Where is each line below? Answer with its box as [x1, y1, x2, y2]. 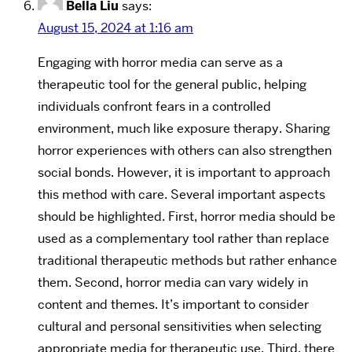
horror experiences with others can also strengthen [38, 141, 332, 159]
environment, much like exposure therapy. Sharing [38, 119, 330, 137]
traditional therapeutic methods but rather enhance [38, 251, 337, 269]
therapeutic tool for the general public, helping [38, 75, 306, 93]
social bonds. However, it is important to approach [38, 163, 330, 181]
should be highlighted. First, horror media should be [38, 207, 335, 225]
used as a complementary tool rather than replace [38, 229, 329, 247]
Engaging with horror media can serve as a [38, 53, 283, 71]
